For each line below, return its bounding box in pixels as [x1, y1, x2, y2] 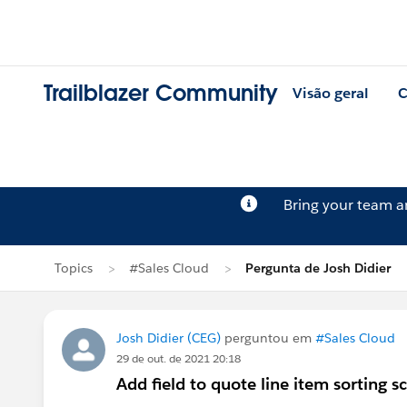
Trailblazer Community [44, 79, 278, 108]
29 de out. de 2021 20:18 [116, 351, 241, 366]
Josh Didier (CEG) [116, 330, 221, 346]
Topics [55, 260, 93, 276]
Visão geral [293, 84, 369, 104]
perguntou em [221, 330, 315, 346]
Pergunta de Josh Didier [245, 260, 391, 276]
